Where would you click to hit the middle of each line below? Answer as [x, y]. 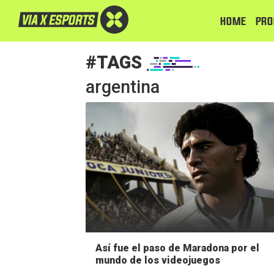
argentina [122, 87]
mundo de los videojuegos [157, 260]
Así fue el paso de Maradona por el [177, 248]
